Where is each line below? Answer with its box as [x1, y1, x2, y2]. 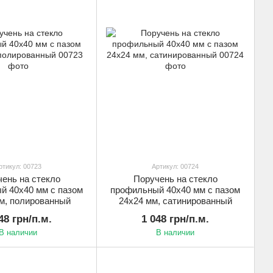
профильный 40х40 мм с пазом [110, 184, 240, 195]
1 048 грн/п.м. [141, 213, 209, 225]
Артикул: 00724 [152, 162, 199, 170]
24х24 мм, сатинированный [118, 195, 232, 206]
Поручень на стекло [133, 173, 218, 184]
